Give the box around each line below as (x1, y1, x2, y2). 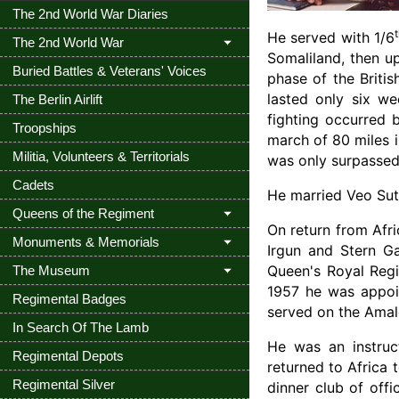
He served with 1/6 (267, 28, 395, 46)
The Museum (12, 263, 90, 278)
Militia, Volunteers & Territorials (12, 149, 190, 164)
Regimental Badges (12, 291, 126, 306)
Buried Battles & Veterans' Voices (12, 63, 207, 78)
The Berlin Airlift (12, 92, 102, 107)
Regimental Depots (12, 348, 124, 363)
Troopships (12, 120, 77, 135)
